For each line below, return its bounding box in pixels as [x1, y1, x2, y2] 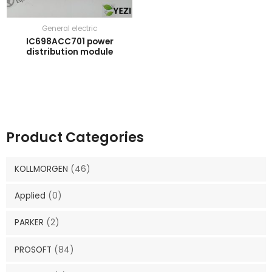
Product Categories [6, 127, 144, 147]
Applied [14, 190, 46, 202]
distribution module [26, 46, 113, 58]
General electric [42, 23, 97, 33]
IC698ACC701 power [25, 36, 114, 48]
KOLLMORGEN [14, 163, 68, 175]
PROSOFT [14, 243, 52, 256]
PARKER [14, 217, 44, 229]
